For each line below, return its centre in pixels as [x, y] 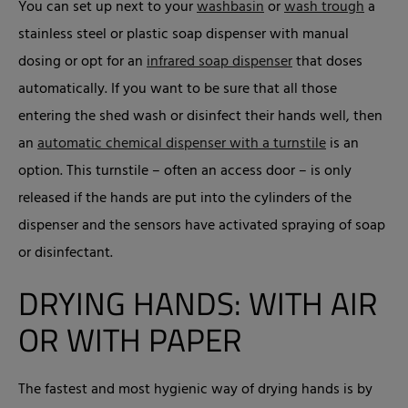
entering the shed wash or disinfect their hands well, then [200, 117]
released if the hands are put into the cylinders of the [185, 199]
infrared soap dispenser [219, 62]
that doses [327, 62]
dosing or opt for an [82, 62]
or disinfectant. [66, 253]
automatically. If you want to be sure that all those [178, 89]
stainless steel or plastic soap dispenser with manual [184, 35]
